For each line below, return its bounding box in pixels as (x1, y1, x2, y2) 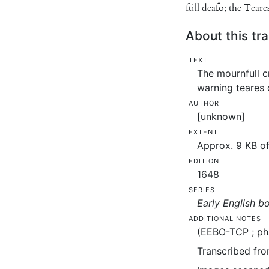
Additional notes (189, 211, 261, 223)
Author (189, 96, 219, 108)
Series (189, 183, 215, 195)
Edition (189, 154, 219, 166)
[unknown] (197, 110, 246, 122)
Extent (189, 125, 218, 137)
